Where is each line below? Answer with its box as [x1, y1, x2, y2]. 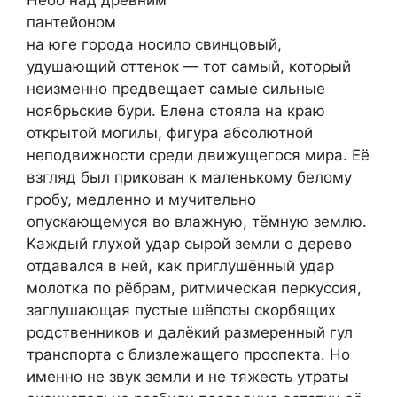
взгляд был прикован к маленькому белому [27, 168, 352, 187]
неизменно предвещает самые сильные [27, 80, 325, 98]
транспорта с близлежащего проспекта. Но [27, 346, 350, 364]
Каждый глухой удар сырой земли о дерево [27, 235, 352, 253]
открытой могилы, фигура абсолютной [27, 124, 313, 143]
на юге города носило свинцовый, [27, 35, 282, 54]
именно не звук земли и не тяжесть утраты [27, 368, 349, 386]
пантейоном [27, 13, 116, 32]
